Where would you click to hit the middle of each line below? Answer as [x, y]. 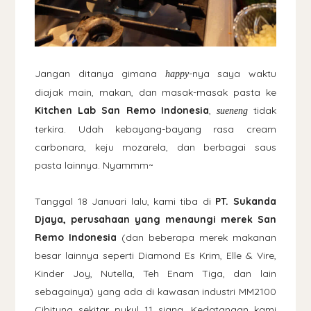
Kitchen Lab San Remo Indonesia [122, 110]
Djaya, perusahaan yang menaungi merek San [155, 219]
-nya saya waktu [232, 73]
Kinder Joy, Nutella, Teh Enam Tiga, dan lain [155, 273]
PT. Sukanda [246, 201]
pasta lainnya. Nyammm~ [94, 165]
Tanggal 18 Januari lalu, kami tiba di [125, 201]
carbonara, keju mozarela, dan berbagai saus [155, 147]
